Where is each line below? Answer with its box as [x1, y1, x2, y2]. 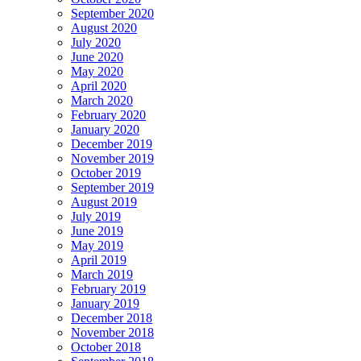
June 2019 [71, 223, 123, 238]
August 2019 [71, 194, 137, 209]
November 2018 [71, 325, 154, 339]
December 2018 [71, 310, 152, 325]
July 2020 [71, 35, 121, 49]
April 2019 [71, 252, 127, 267]
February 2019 [71, 281, 146, 296]
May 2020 [71, 64, 123, 78]
